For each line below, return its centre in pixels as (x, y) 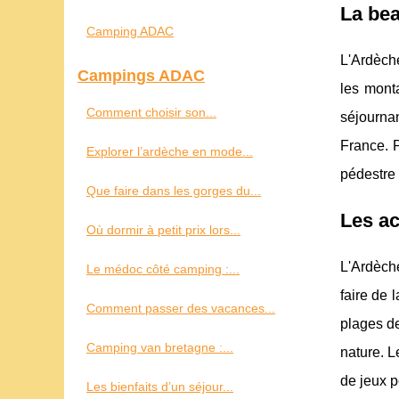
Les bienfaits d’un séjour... (160, 386)
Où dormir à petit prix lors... (163, 229)
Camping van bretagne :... (160, 347)
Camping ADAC (130, 31)
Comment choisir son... (151, 112)
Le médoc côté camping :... (163, 269)
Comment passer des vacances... (181, 308)
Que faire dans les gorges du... (174, 190)
